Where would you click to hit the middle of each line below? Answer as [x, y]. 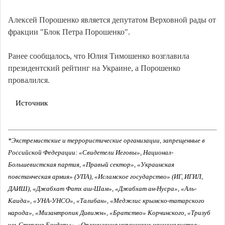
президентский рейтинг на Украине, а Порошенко [94, 68]
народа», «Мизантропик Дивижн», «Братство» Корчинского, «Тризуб [109, 213]
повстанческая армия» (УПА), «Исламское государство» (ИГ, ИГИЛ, [105, 177]
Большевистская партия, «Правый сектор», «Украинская [91, 165]
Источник [32, 103]
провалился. [29, 80]
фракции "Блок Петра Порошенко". [69, 32]
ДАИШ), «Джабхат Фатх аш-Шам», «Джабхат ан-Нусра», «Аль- [102, 189]
